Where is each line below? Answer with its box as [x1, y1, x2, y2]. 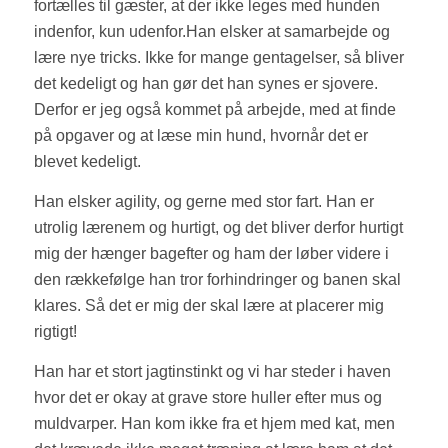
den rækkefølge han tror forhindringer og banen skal [33, 270, 401, 288]
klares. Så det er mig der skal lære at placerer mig [33, 296, 384, 314]
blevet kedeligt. [33, 153, 141, 171]
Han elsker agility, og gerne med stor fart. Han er [33, 192, 374, 210]
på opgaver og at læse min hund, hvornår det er [33, 127, 368, 145]
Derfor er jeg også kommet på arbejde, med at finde [33, 101, 396, 119]
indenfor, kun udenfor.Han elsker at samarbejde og [33, 23, 390, 41]
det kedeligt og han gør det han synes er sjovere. [33, 75, 378, 93]
